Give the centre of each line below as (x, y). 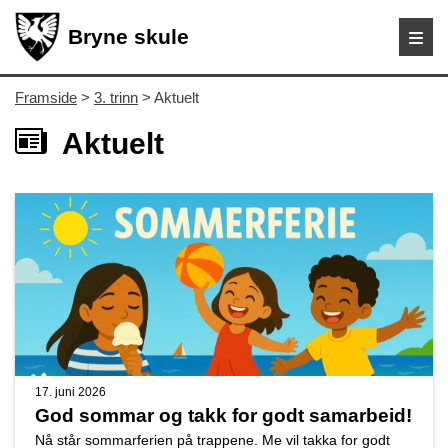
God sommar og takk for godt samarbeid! (223, 416)
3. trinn (116, 97)
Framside (46, 97)
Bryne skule (128, 36)
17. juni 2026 (70, 392)
